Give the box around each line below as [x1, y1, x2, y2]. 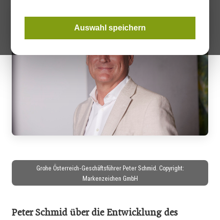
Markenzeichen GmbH [82, 173, 138, 183]
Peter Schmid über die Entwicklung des [12, 206, 178, 218]
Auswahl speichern [74, 24, 146, 32]
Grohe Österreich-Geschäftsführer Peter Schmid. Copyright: [36, 163, 184, 172]
